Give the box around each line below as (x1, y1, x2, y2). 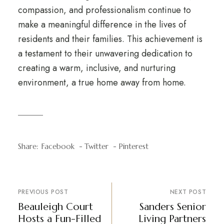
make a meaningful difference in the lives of (17, 18, 186, 31)
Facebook (40, 141, 74, 151)
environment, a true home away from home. (17, 76, 186, 89)
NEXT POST (169, 187, 206, 196)
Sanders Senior (139, 200, 206, 213)
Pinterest (118, 141, 148, 151)
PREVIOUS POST (17, 187, 68, 196)
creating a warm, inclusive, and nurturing (17, 61, 175, 74)
